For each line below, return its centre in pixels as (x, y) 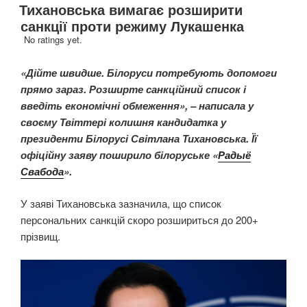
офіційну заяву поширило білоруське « (119, 155)
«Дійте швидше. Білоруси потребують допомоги (149, 73)
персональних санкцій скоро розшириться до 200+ (139, 219)
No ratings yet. (53, 40)
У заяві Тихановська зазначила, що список (121, 203)
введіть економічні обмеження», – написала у (137, 106)
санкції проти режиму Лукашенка (132, 26)
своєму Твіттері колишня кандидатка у (123, 122)
